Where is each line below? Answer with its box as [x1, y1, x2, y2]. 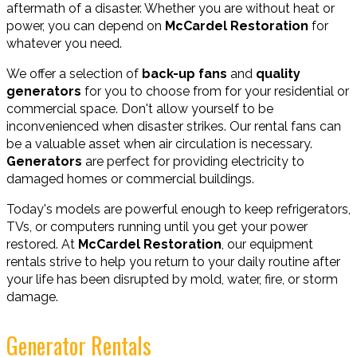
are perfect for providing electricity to [85, 154, 304, 169]
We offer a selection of [6, 66, 142, 81]
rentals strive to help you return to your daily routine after [6, 254, 340, 269]
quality [256, 66, 300, 81]
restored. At [6, 237, 78, 252]
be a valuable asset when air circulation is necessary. [6, 136, 312, 151]
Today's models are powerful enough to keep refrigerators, [6, 202, 351, 217]
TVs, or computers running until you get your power [6, 219, 308, 234]
